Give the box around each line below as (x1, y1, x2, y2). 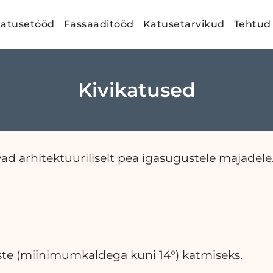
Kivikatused (77, 77, 196, 102)
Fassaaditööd (63, 18, 134, 30)
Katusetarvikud (143, 18, 225, 30)
